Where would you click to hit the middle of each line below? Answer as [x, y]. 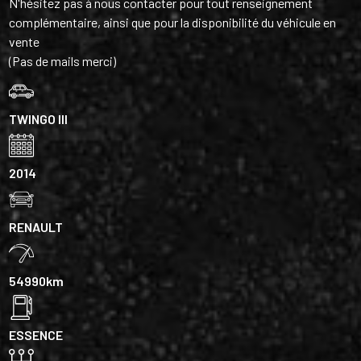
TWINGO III [39, 118]
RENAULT [36, 226]
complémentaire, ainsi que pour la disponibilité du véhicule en [173, 22]
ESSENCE [36, 334]
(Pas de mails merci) [63, 60]
